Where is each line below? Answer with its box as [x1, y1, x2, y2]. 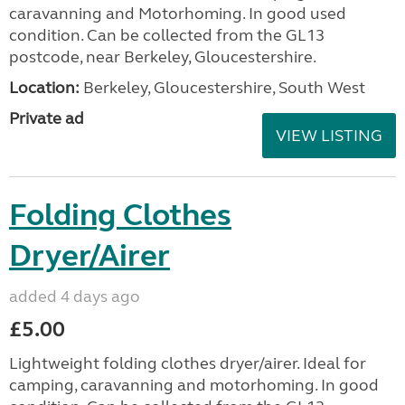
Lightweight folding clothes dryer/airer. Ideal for [9, 353, 366, 373]
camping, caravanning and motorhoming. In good [9, 375, 379, 395]
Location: [9, 78, 80, 98]
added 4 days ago [9, 287, 140, 306]
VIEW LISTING [276, 126, 382, 146]
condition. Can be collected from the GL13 [9, 25, 325, 45]
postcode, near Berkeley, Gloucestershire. [9, 47, 316, 67]
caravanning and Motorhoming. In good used [9, 4, 346, 24]
